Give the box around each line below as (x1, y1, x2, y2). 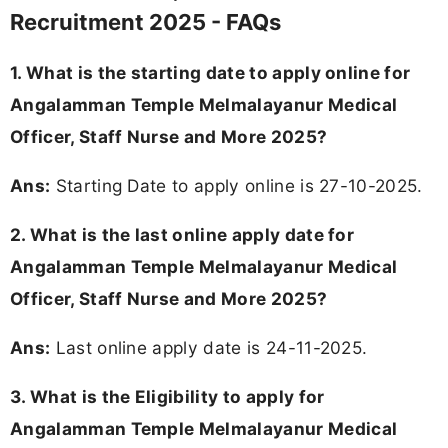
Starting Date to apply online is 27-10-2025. (50, 174, 423, 196)
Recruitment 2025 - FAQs (10, 9, 281, 36)
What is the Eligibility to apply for (29, 386, 325, 408)
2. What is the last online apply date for (10, 223, 355, 245)
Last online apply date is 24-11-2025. (50, 337, 368, 359)
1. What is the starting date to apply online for (10, 61, 411, 83)
